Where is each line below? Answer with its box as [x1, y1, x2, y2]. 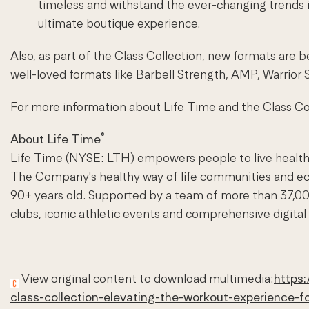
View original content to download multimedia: [19, 271, 274, 286]
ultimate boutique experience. [38, 16, 200, 31]
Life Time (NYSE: [10, 150, 107, 166]
